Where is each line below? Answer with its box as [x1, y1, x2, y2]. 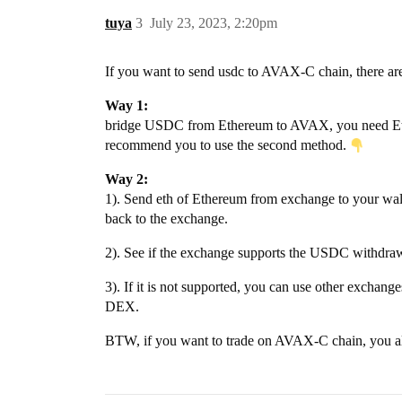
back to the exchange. [105, 211, 228, 226]
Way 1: [105, 98, 148, 113]
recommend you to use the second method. [105, 137, 350, 153]
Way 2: [105, 171, 148, 187]
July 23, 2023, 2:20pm [150, 15, 277, 31]
